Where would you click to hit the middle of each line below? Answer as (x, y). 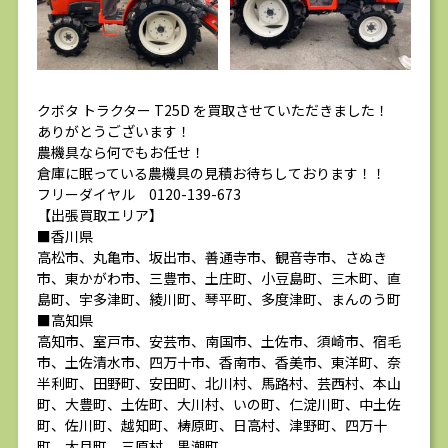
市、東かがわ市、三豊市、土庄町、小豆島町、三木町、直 (219, 278)
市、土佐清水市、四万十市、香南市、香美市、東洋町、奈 (219, 362)
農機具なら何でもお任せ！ (121, 152)
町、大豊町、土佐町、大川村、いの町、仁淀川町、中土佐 (219, 404)
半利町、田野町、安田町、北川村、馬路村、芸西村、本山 (219, 383)
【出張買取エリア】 (100, 215)
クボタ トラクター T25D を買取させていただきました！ (213, 110)
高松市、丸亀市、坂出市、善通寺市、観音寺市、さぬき (212, 257)
